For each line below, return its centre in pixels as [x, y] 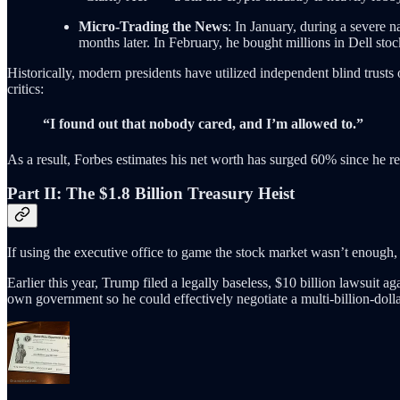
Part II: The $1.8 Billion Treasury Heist [151, 194]
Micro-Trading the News [153, 26]
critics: [25, 88]
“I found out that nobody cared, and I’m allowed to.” [203, 124]
